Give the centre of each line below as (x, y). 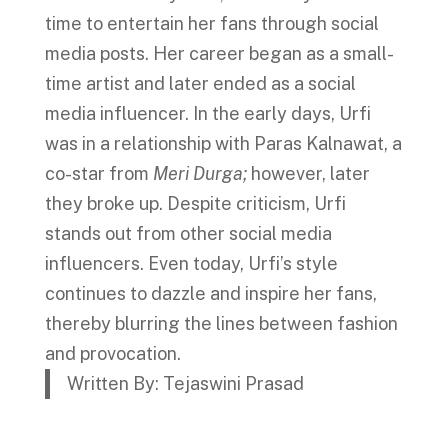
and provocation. (114, 353)
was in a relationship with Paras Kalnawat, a (223, 143)
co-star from (98, 173)
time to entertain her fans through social (211, 23)
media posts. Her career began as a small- (219, 53)
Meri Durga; (201, 173)
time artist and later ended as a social (200, 83)
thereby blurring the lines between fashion (221, 323)
